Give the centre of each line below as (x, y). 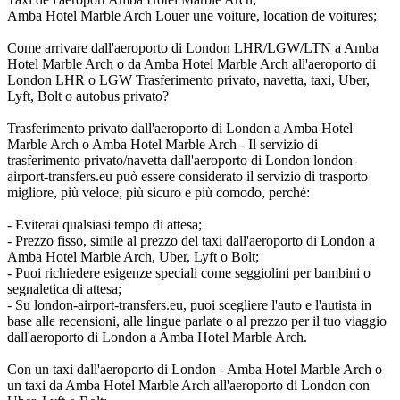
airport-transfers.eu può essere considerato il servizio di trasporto (187, 176)
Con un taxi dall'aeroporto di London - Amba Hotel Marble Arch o (195, 369)
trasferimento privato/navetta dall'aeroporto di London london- (182, 160)
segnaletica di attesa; (64, 288)
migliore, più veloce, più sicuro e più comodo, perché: (158, 192)
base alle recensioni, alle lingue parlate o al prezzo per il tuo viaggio (197, 321)
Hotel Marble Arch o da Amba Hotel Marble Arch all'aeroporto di (192, 63)
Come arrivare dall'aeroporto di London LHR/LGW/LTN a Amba (193, 47)
